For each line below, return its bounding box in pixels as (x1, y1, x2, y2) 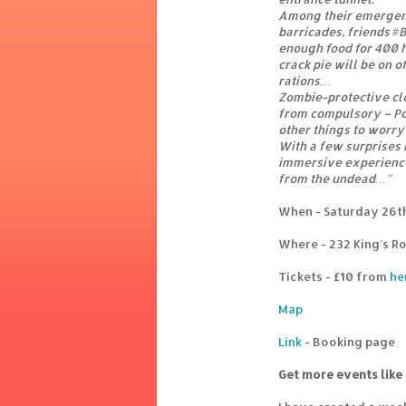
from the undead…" (278, 171, 391, 187)
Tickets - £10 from (278, 269, 390, 285)
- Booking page (302, 334, 395, 350)
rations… (278, 73, 331, 89)
